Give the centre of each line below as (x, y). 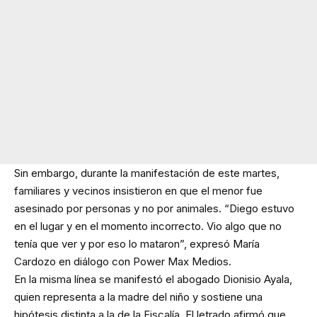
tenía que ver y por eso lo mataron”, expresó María (137, 244)
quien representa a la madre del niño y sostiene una (138, 297)
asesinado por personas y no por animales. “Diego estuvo (154, 209)
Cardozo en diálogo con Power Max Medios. (123, 262)
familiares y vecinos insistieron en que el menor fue (138, 191)
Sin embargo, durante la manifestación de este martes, (147, 173)
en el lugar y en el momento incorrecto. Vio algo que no (148, 226)
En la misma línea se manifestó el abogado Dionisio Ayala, (153, 279)
